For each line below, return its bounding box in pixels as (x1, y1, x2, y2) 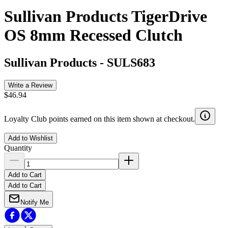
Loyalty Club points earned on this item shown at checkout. (4, 114, 195, 123)
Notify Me (20, 198, 49, 206)
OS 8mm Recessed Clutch (4, 26, 183, 45)
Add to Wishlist (8, 134, 53, 142)
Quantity (4, 143, 32, 152)
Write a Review (8, 81, 52, 89)
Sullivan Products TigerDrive (4, 7, 207, 26)
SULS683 (107, 55, 155, 69)
